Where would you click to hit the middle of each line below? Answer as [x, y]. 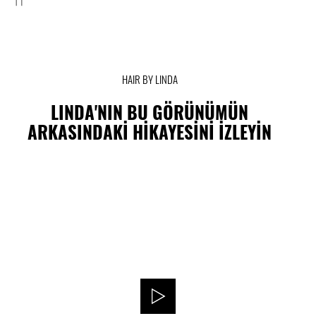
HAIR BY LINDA [150, 79]
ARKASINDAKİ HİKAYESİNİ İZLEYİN [150, 132]
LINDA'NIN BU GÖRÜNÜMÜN [150, 112]
